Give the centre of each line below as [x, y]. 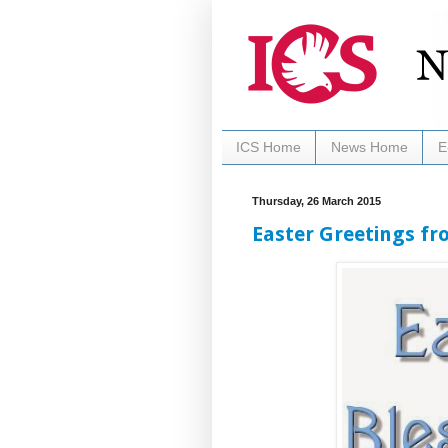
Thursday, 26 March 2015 [316, 200]
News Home [369, 147]
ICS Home [268, 147]
